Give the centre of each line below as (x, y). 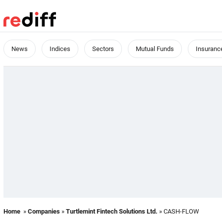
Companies (44, 211)
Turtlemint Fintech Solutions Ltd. (112, 211)
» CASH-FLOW (178, 211)
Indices (60, 49)
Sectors (103, 49)
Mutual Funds (155, 49)
